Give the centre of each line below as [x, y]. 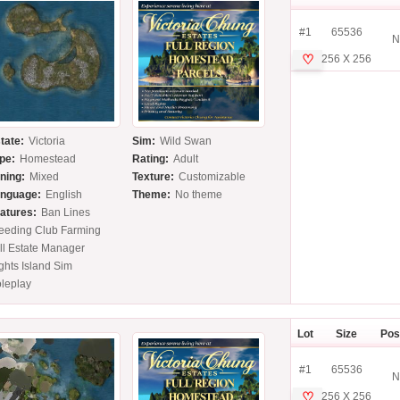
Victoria [47, 142]
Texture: [154, 177]
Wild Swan [186, 142]
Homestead [48, 159]
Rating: [151, 159]
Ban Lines [66, 213]
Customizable [212, 177]
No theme [199, 195]
